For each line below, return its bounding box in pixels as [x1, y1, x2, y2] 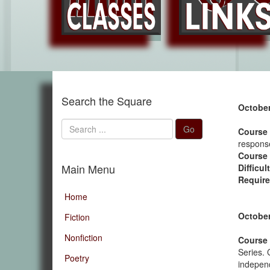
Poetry [64, 252, 89, 265]
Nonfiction [64, 231, 102, 244]
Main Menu [61, 161, 115, 177]
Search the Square [61, 93, 152, 109]
